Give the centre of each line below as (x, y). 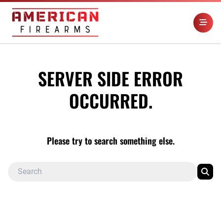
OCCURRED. (110, 100)
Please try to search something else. (110, 141)
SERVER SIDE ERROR (110, 78)
